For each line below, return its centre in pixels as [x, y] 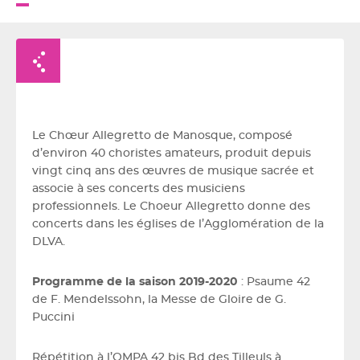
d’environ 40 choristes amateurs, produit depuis [172, 153]
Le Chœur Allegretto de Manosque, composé [162, 136]
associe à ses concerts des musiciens [139, 189]
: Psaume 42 [274, 282]
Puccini [53, 317]
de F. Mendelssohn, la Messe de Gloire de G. [159, 300]
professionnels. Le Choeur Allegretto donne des [171, 207]
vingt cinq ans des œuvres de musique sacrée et [173, 171]
